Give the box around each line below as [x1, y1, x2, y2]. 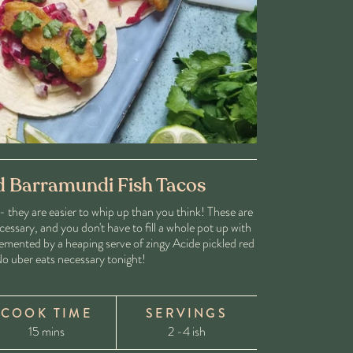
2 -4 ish [167, 322, 206, 341]
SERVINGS [146, 304, 228, 323]
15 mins [28, 322, 65, 341]
